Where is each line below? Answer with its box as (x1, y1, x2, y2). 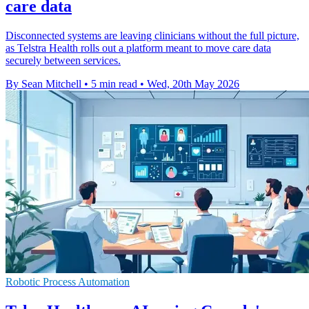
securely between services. (6, 54, 121, 67)
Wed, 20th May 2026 (147, 78, 239, 90)
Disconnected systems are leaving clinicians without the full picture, (6, 30, 299, 42)
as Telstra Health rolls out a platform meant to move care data (6, 42, 271, 54)
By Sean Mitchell (6, 78, 81, 90)
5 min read (91, 78, 137, 90)
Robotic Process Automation (6, 276, 130, 288)
